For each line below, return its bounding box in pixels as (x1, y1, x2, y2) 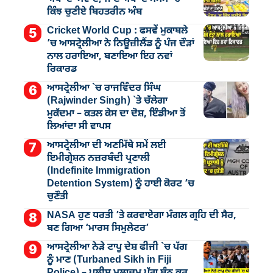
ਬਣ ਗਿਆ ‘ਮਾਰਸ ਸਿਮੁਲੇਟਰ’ (46, 222, 149, 235)
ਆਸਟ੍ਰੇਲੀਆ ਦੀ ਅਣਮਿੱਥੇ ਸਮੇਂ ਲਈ (46, 140, 166, 152)
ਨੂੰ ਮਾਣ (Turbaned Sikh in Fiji (46, 254, 171, 266)
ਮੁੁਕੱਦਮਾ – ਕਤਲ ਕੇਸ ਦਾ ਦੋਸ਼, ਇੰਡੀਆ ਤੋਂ (46, 108, 185, 120)
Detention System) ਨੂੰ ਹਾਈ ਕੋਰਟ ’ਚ (46, 178, 194, 190)
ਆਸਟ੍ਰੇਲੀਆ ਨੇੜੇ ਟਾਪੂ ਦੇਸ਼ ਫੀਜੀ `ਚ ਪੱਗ (46, 241, 187, 253)
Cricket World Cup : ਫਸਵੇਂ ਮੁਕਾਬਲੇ (46, 25, 188, 37)
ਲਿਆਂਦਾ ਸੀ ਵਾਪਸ (46, 121, 111, 133)
